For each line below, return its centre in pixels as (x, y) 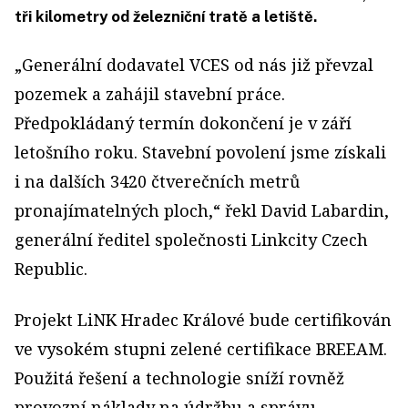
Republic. (51, 269)
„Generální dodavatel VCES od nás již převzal (194, 65)
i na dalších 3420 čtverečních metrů (157, 181)
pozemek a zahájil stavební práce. (150, 94)
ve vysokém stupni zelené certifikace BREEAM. (201, 349)
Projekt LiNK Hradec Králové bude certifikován (203, 320)
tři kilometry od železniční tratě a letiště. (166, 16)
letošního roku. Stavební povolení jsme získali (200, 152)
